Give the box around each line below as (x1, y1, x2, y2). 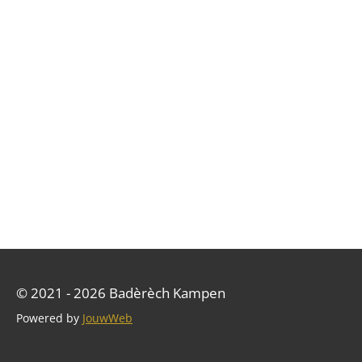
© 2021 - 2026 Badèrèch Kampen (16, 284, 225, 302)
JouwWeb (82, 310, 133, 326)
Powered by (16, 310, 82, 326)
